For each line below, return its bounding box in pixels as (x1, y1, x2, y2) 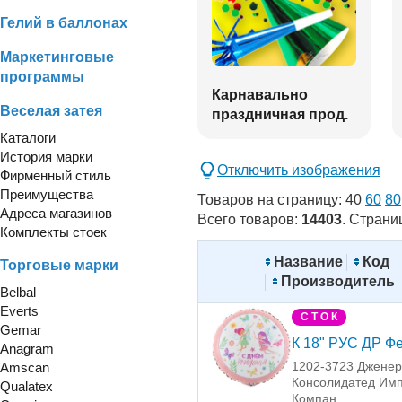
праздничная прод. (212, 106, 348, 122)
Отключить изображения (217, 162, 380, 178)
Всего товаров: (197, 212, 301, 228)
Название (274, 254, 343, 270)
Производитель (280, 274, 395, 290)
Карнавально (212, 86, 308, 102)
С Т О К (301, 310, 337, 324)
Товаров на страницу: (197, 192, 345, 208)
